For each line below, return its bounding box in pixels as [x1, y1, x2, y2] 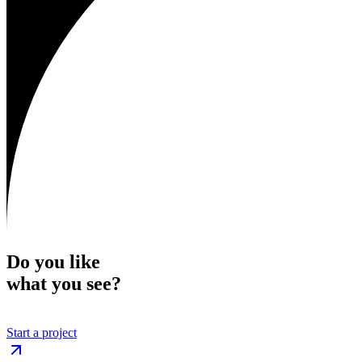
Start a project [6, 326, 77, 340]
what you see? [6, 273, 121, 295]
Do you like [6, 251, 100, 273]
